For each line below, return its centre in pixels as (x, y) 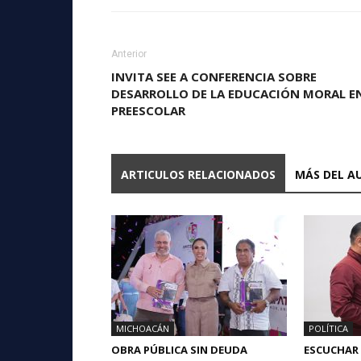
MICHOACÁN (143, 328)
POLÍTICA (328, 328)
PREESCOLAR (148, 110)
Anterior (129, 54)
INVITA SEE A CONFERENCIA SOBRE (214, 76)
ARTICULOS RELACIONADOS (198, 174)
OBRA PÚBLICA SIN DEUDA (179, 349)
